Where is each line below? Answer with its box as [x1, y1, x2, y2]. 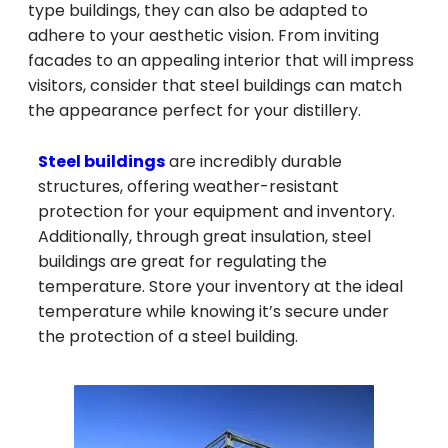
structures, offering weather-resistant [38, 175, 339, 199]
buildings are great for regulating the [38, 250, 327, 274]
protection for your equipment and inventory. [38, 200, 395, 224]
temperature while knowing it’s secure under [38, 300, 389, 324]
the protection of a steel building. [38, 325, 298, 349]
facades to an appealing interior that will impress [28, 49, 414, 73]
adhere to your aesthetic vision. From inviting [28, 24, 379, 48]
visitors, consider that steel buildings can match [28, 74, 402, 98]
